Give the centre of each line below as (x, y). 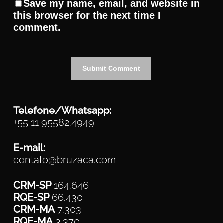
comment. (37, 27)
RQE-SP (31, 197)
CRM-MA (34, 209)
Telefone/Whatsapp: (62, 111)
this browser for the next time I (87, 15)
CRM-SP (32, 185)
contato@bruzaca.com (64, 160)
